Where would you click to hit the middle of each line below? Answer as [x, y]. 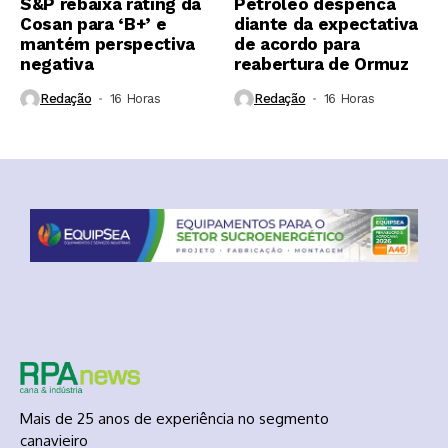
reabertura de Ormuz [321, 63]
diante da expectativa [326, 23]
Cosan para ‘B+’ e [93, 23]
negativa [57, 63]
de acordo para [297, 43]
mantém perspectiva [107, 43]
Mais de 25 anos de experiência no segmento [174, 419]
